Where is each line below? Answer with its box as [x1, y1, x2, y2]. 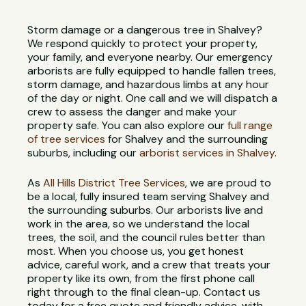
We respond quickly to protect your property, [27, 36, 258, 51]
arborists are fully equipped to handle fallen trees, [27, 64, 277, 79]
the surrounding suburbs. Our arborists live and [27, 203, 264, 218]
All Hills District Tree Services [43, 176, 186, 191]
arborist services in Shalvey [139, 145, 275, 161]
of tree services [27, 132, 106, 147]
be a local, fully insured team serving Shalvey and [27, 189, 270, 204]
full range [227, 118, 273, 133]
